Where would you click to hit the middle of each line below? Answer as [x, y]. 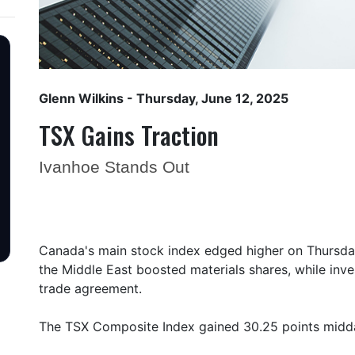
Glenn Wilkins [81, 98]
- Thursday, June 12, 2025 [206, 98]
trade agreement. [90, 288]
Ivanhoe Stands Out [114, 167]
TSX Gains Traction [129, 135]
